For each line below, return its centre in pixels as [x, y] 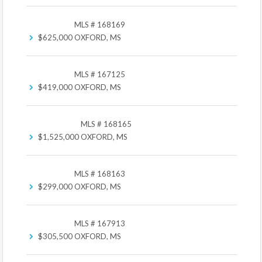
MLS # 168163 [100, 174]
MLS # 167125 [100, 74]
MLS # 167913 [100, 223]
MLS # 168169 [100, 25]
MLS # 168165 [106, 124]
